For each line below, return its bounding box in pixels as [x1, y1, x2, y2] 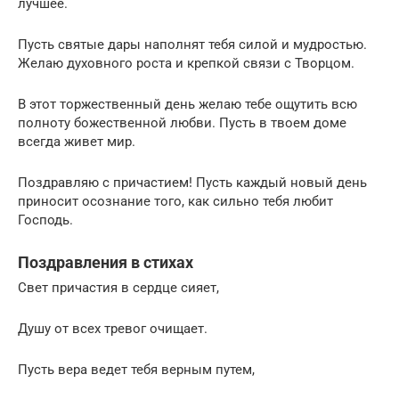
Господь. [18, 212, 73, 229]
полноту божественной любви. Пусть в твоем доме [18, 115, 346, 132]
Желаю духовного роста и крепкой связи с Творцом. [18, 55, 354, 72]
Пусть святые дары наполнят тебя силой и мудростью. [18, 37, 367, 53]
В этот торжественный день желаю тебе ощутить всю [18, 96, 357, 113]
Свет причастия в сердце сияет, [18, 280, 219, 297]
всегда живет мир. [18, 134, 135, 151]
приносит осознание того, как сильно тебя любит [18, 193, 333, 210]
